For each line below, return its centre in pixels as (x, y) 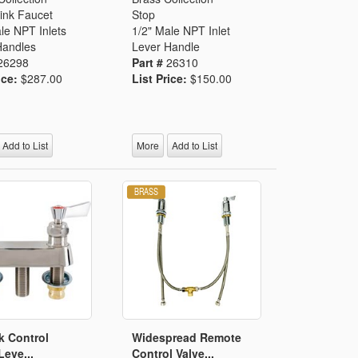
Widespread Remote (187, 337)
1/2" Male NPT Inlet (181, 30)
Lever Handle (166, 46)
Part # (149, 62)
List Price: (161, 78)
